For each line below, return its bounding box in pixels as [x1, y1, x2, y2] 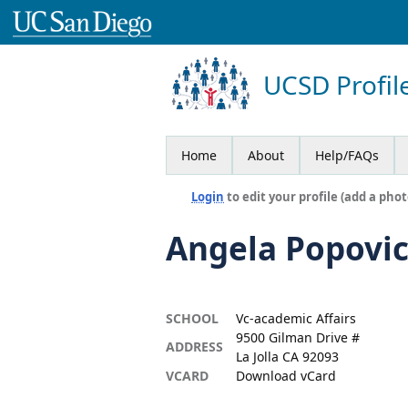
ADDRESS [166, 337, 223, 355]
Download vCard [236, 366, 336, 384]
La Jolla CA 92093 [236, 347, 339, 365]
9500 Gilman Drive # [236, 328, 360, 346]
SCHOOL [166, 309, 219, 327]
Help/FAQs [315, 146, 379, 164]
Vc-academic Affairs [236, 309, 356, 327]
